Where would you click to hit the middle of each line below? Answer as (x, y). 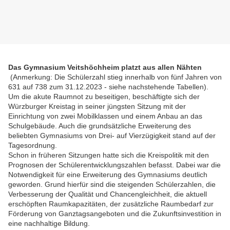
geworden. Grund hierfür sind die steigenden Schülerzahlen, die (112, 185)
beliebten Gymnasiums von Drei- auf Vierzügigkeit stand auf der (112, 136)
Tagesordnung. (33, 146)
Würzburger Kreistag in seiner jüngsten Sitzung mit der (97, 107)
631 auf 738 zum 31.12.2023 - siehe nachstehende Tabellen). (108, 87)
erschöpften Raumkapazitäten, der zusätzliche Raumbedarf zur (111, 204)
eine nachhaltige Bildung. (49, 224)
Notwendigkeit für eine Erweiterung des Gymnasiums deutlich (108, 175)
